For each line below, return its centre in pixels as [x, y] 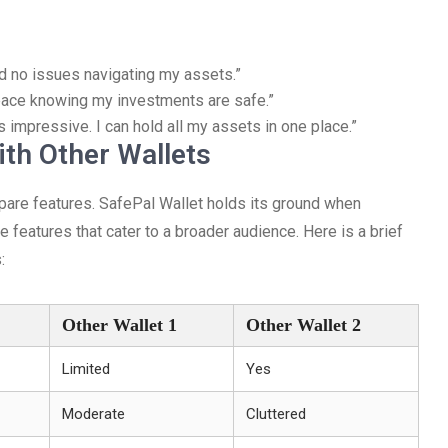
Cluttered [276, 414]
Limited [86, 369]
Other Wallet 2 [303, 325]
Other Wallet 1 [119, 325]
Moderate [93, 414]
